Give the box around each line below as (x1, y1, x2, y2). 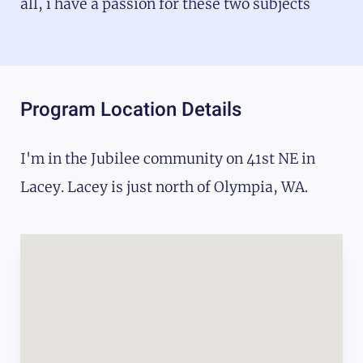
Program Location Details (20, 97, 241, 121)
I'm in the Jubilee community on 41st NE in (20, 149, 315, 168)
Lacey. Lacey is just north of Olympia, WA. (20, 177, 308, 196)
